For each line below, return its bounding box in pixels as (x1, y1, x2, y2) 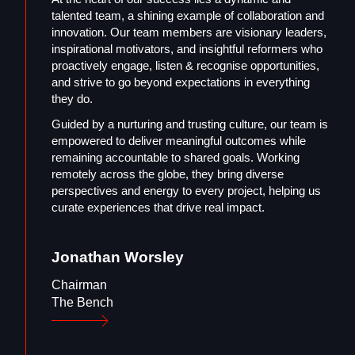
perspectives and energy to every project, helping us (52, 183, 321, 197)
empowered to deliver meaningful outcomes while (52, 133, 306, 147)
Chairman (52, 278, 107, 292)
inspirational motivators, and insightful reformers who (52, 41, 323, 55)
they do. (52, 91, 93, 105)
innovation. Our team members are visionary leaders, (52, 25, 326, 39)
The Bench (52, 296, 113, 310)
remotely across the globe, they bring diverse (52, 166, 284, 181)
